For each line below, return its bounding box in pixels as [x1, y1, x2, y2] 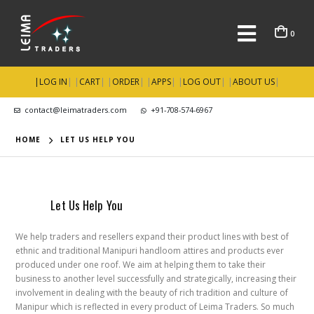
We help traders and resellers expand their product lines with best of [15, 231, 289, 243]
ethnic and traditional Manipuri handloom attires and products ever [15, 245, 285, 257]
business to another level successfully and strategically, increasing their [15, 273, 297, 285]
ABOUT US [233, 76, 275, 88]
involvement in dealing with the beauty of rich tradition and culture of [15, 287, 289, 299]
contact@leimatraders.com [25, 104, 127, 115]
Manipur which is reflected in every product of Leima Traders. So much [15, 301, 295, 313]
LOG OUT [183, 76, 221, 88]
